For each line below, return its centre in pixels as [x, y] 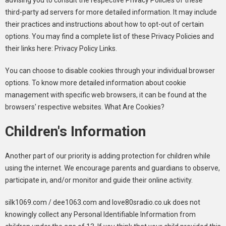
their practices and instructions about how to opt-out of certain [104, 24]
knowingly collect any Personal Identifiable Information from [100, 214]
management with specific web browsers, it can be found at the [106, 95]
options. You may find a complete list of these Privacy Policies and [109, 36]
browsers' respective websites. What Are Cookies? [85, 107]
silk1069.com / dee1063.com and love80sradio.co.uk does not [103, 202]
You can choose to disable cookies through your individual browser [110, 71]
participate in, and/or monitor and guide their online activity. [99, 180]
